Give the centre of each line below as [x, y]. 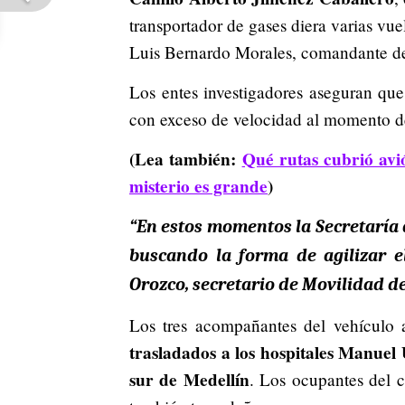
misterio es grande [198, 186]
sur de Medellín [189, 379]
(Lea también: [186, 159]
